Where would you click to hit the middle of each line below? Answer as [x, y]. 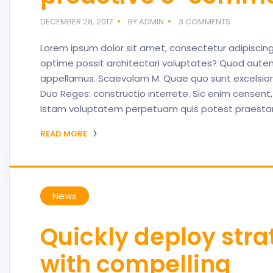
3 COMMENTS [205, 22]
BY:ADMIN [146, 22]
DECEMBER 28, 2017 [76, 22]
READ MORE [65, 134]
